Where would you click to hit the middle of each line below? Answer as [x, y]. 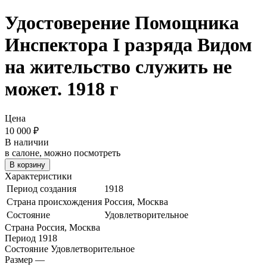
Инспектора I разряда [99, 45]
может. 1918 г [62, 89]
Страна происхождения [54, 201]
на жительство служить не [118, 67]
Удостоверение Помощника [122, 23]
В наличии [27, 142]
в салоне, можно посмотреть [63, 153]
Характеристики [38, 176]
